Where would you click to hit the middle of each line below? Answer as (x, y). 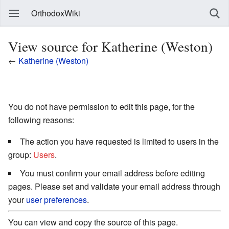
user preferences (56, 199)
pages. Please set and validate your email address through (114, 186)
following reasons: (41, 120)
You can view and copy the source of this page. (93, 222)
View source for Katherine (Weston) (110, 46)
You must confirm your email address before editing (112, 173)
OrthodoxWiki (56, 13)
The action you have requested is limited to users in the (119, 141)
